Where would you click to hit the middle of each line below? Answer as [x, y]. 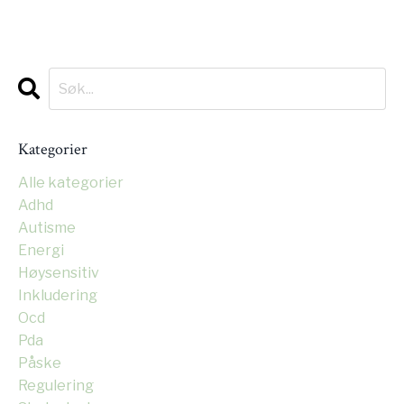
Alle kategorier [71, 183]
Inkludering [58, 295]
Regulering [56, 386]
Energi [41, 250]
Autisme [47, 228]
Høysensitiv [59, 273]
